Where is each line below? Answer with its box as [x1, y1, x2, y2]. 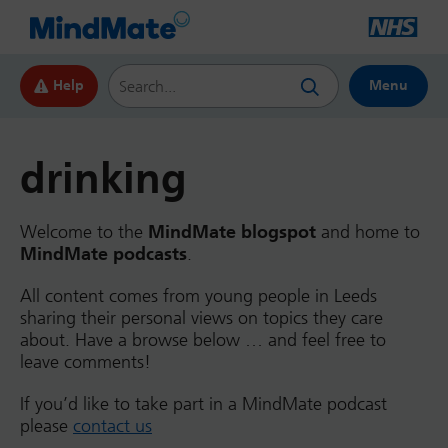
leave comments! [20, 351, 151, 373]
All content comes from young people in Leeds [20, 285, 377, 307]
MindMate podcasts [20, 243, 187, 265]
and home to [316, 221, 420, 243]
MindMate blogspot [143, 221, 316, 243]
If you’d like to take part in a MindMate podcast [20, 393, 387, 415]
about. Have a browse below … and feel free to [20, 329, 386, 351]
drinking [20, 154, 187, 204]
